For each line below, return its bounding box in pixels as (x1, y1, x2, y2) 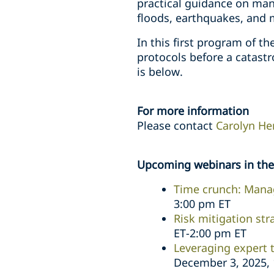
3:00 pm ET (174, 196, 231, 211)
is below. (137, 64, 183, 79)
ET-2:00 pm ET (174, 226, 246, 240)
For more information (137, 103, 249, 118)
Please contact (137, 118, 216, 133)
